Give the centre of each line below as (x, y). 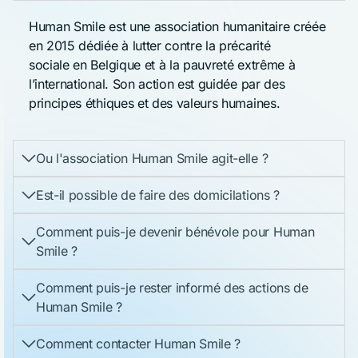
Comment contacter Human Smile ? (139, 344)
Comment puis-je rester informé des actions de (172, 288)
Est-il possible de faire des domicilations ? (158, 195)
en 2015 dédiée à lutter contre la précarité (150, 45)
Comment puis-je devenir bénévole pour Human (175, 232)
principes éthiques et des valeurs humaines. (155, 103)
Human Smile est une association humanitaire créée (177, 26)
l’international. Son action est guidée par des (157, 84)
